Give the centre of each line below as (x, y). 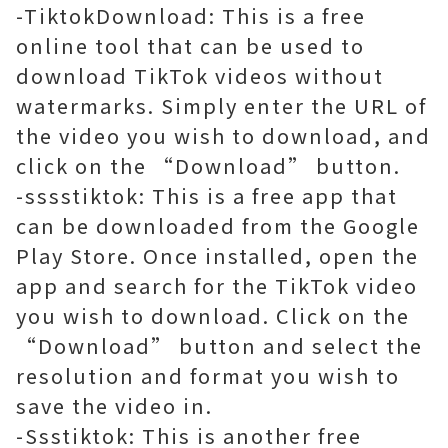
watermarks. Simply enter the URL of (221, 105)
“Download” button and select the (219, 345)
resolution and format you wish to (208, 375)
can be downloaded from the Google (218, 225)
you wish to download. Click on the (213, 315)
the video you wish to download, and (223, 135)
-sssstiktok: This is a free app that (207, 195)
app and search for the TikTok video (217, 285)
